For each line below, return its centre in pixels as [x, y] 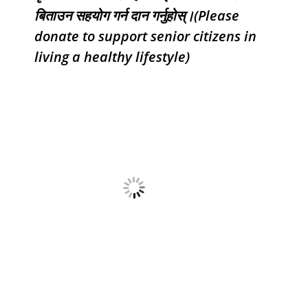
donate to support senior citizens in [145, 36]
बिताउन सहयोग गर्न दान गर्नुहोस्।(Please [137, 16]
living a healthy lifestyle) [112, 57]
